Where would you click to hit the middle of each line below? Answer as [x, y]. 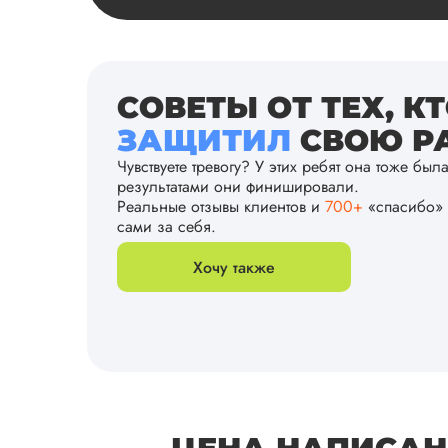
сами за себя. [166, 226]
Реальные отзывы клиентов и [221, 206]
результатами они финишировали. [238, 186]
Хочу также [234, 267]
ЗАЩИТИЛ [204, 140]
